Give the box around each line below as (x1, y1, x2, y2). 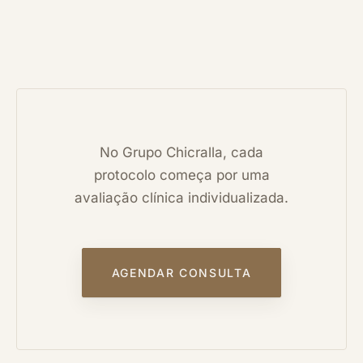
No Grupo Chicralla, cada (100, 143, 263, 160)
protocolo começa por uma (93, 166, 270, 183)
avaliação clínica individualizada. (75, 189, 288, 206)
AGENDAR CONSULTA (111, 265, 252, 280)
